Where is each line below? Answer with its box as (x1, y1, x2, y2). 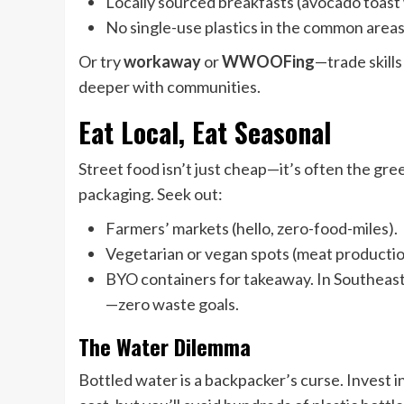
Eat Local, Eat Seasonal (78, 111, 331, 152)
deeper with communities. (78, 76, 261, 96)
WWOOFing (222, 50, 315, 71)
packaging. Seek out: (78, 183, 223, 204)
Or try (78, 50, 124, 71)
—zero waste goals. (106, 293, 239, 314)
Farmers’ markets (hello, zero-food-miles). (106, 217, 398, 238)
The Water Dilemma (78, 329, 251, 363)
